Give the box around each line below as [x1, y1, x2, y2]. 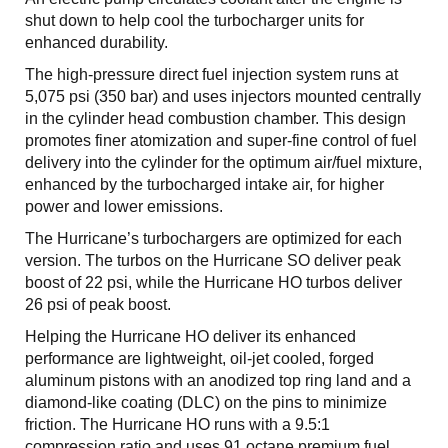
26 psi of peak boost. [25, 295, 171, 313]
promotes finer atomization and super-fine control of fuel [25, 131, 417, 149]
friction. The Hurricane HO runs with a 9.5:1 [25, 415, 330, 433]
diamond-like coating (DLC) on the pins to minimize [25, 393, 387, 411]
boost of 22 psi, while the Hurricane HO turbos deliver [25, 273, 402, 291]
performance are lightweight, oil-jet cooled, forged [25, 349, 374, 367]
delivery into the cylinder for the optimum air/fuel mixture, [25, 153, 422, 171]
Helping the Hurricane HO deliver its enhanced [25, 327, 356, 345]
